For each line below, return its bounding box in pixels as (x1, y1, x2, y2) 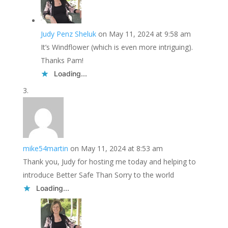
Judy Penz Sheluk (40, 29, 96, 39)
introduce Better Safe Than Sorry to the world (22, 170, 174, 180)
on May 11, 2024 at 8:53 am (70, 144, 163, 153)
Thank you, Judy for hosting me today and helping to (22, 157, 196, 166)
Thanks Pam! (40, 55, 83, 65)
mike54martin (22, 144, 68, 153)
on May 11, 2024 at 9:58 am (98, 29, 191, 39)
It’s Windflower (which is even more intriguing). (40, 42, 193, 52)
